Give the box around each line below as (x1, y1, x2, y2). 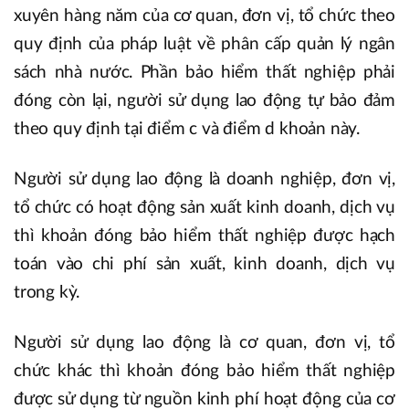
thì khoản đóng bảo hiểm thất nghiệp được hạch (14, 227, 395, 246)
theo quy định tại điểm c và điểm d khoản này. (14, 121, 364, 139)
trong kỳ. (14, 284, 85, 302)
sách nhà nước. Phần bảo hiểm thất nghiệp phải (14, 64, 395, 82)
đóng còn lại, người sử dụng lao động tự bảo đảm (14, 92, 395, 110)
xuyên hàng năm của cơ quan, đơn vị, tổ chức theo (14, 7, 395, 26)
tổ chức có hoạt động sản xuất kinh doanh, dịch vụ (14, 199, 395, 217)
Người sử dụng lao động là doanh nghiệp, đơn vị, (14, 171, 395, 189)
